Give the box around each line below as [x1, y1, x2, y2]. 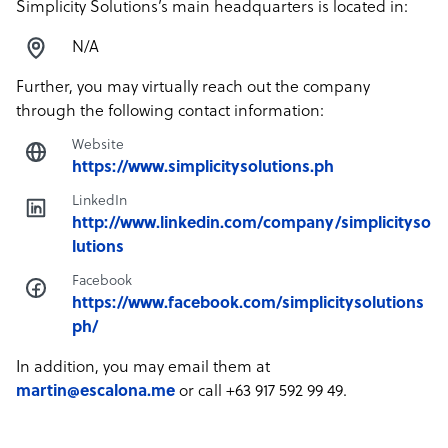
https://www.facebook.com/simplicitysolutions [72, 295, 424, 313]
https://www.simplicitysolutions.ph [72, 159, 334, 177]
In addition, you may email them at [16, 359, 270, 377]
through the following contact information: [16, 103, 324, 121]
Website [72, 138, 124, 153]
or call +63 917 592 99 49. [175, 383, 347, 401]
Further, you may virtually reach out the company [16, 79, 370, 97]
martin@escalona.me [16, 383, 175, 401]
